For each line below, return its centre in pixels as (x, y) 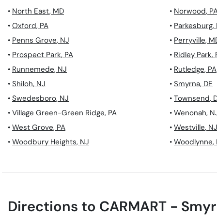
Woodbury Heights (44, 142)
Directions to (54, 207)
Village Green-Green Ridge (58, 113)
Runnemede (33, 70)
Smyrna (187, 84)
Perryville (190, 40)
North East (31, 11)
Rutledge (189, 70)
